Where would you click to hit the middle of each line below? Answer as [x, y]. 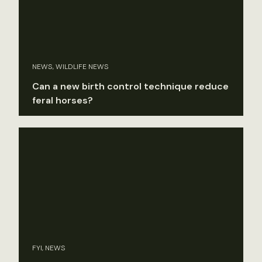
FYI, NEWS [49, 248]
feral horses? [63, 101]
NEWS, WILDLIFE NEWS [70, 67]
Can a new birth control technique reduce [130, 87]
